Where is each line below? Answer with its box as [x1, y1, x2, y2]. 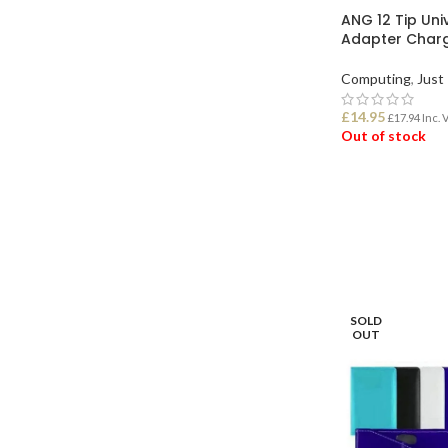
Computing [341, 69, 411, 87]
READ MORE [353, 177, 430, 194]
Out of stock [341, 126, 426, 144]
